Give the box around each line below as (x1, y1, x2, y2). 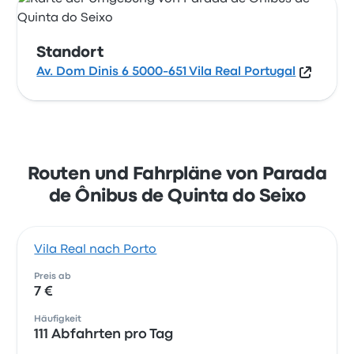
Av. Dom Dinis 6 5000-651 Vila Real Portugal (36, 66, 296, 77)
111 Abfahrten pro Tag (34, 329, 174, 341)
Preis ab (34, 273, 72, 281)
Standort (36, 46, 104, 59)
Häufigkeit (34, 315, 82, 323)
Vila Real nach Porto (34, 244, 157, 255)
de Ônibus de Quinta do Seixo (48, 189, 306, 205)
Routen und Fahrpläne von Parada (27, 167, 327, 183)
